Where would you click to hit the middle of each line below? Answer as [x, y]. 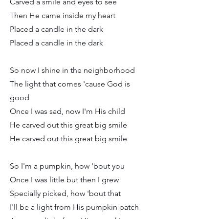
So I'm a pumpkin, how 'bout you [67, 166]
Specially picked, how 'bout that [65, 193]
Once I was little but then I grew [64, 180]
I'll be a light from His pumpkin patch [74, 207]
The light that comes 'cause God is [70, 84]
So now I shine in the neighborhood [72, 70]
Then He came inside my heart [63, 15]
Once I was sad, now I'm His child [67, 111]
